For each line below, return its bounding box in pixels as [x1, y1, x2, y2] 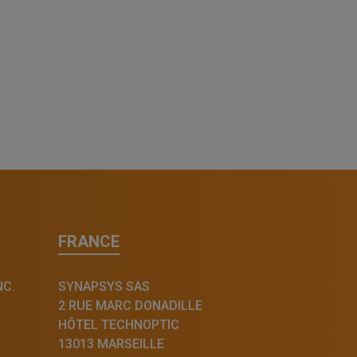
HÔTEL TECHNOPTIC [58, 316, 179, 332]
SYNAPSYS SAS [58, 278, 150, 294]
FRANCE [58, 231, 120, 251]
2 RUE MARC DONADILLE [58, 297, 202, 313]
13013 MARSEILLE [58, 335, 164, 351]
